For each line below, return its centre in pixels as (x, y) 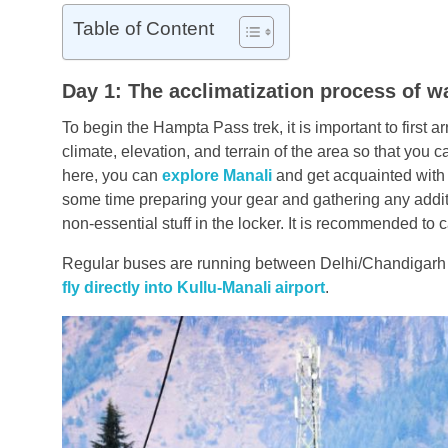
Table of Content (143, 28)
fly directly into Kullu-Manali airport (193, 287)
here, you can (112, 175)
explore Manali (217, 175)
